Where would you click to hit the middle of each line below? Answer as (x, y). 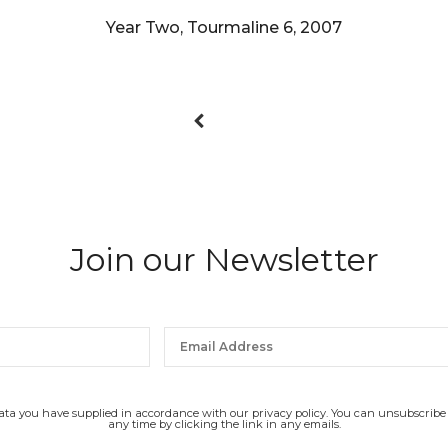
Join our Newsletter (224, 259)
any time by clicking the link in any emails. (224, 423)
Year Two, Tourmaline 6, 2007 (223, 27)
